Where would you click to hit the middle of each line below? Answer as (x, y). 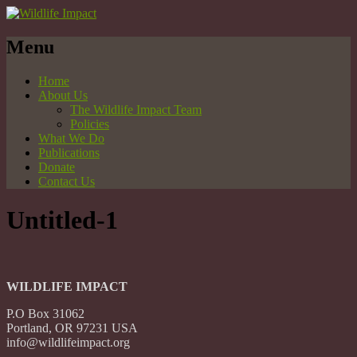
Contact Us (67, 181)
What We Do (71, 138)
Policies (90, 124)
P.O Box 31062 (45, 313)
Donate (57, 167)
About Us (63, 95)
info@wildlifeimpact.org (68, 342)
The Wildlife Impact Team (136, 109)
